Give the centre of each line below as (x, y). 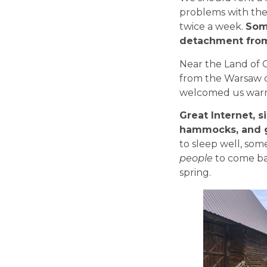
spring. (195, 173)
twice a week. (213, 27)
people (196, 159)
